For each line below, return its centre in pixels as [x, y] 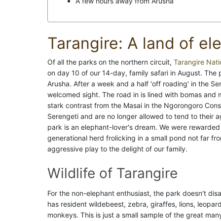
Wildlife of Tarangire [112, 173]
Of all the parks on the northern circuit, [110, 62]
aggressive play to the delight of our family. [117, 149]
